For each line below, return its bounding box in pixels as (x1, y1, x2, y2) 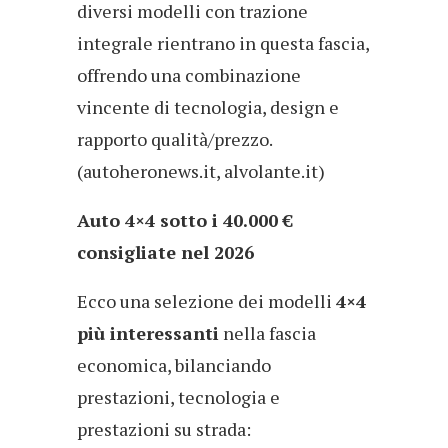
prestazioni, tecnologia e (77, 384, 280, 409)
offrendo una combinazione (77, 62, 301, 87)
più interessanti (77, 320, 219, 345)
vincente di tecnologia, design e (77, 94, 339, 119)
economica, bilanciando (77, 352, 271, 377)
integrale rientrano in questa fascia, (77, 30, 369, 55)
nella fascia (219, 320, 316, 345)
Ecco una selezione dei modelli (77, 288, 336, 313)
